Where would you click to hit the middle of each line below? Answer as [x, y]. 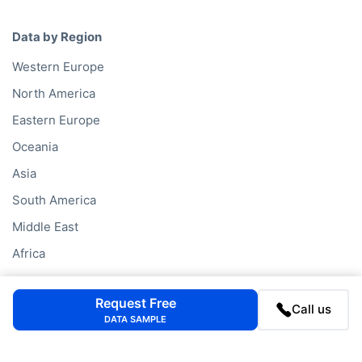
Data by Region [57, 36]
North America [54, 94]
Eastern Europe [56, 120]
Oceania [35, 147]
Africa [29, 254]
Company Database [67, 334]
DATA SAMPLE [136, 320]
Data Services [53, 304]
